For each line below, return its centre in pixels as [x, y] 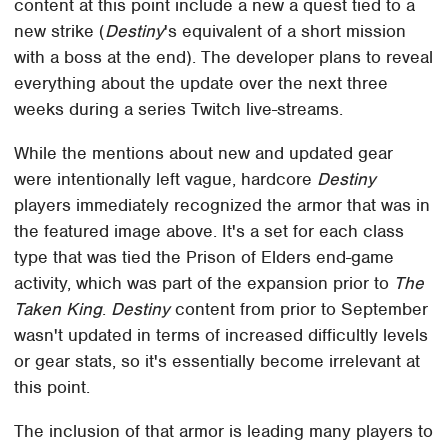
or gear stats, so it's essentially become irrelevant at [217, 360]
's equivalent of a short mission [285, 30]
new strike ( [60, 30]
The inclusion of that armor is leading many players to [224, 430]
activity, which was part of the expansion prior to [204, 282]
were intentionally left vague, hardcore [166, 178]
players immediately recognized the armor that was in [222, 204]
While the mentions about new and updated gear [204, 152]
